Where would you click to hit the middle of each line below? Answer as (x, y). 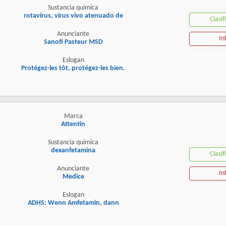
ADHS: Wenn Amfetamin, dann (73, 203)
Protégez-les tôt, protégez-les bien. (73, 69)
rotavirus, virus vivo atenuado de (73, 16)
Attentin (73, 125)
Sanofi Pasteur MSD (73, 42)
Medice (73, 177)
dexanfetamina (73, 151)
